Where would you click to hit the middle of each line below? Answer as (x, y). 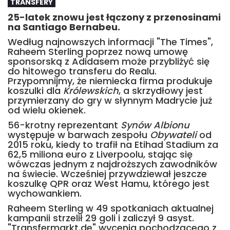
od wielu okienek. (47, 110)
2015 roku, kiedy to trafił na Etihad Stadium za (113, 145)
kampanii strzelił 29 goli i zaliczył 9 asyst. (101, 218)
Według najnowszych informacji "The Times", (110, 42)
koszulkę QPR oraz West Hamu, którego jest (109, 184)
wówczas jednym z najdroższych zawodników (112, 164)
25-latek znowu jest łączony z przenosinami (114, 17)
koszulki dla (35, 91)
